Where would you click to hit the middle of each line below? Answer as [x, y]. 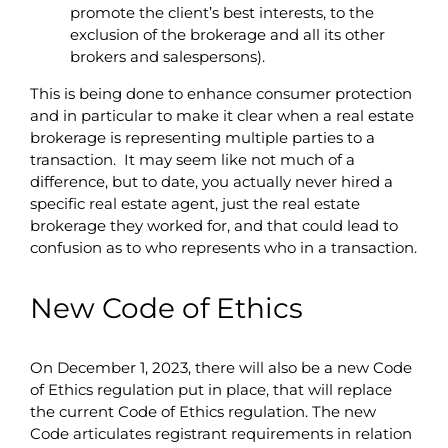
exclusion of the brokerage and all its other [227, 34]
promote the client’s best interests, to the [221, 12]
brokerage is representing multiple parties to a [202, 137]
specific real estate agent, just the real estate [194, 203]
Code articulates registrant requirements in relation [220, 433]
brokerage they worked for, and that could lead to [213, 225]
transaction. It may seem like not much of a [192, 159]
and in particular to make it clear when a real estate [221, 115]
